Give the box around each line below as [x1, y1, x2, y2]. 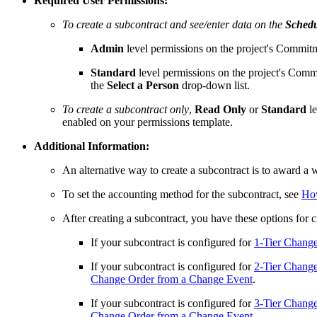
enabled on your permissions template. [62, 116, 233, 129]
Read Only [195, 103, 246, 116]
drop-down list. [179, 79, 250, 92]
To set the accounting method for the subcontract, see [62, 188, 301, 201]
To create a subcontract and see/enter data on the [62, 18, 285, 31]
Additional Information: [34, 140, 149, 153]
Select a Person [107, 79, 179, 92]
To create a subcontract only [62, 103, 189, 116]
